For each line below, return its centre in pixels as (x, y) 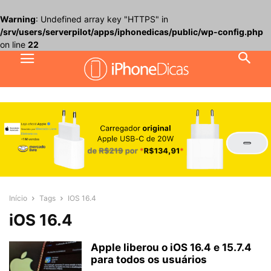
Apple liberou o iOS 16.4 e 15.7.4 (171, 248)
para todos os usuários (149, 260)
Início (18, 198)
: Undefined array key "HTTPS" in (102, 19)
